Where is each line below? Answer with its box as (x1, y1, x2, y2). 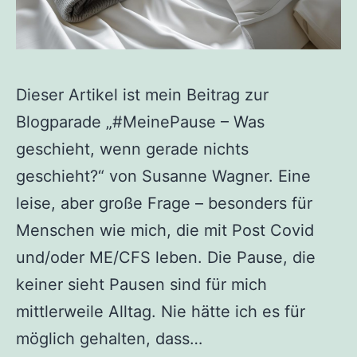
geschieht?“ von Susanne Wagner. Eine (16, 166, 311, 186)
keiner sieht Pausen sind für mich (16, 274, 267, 294)
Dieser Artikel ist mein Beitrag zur (16, 84, 269, 104)
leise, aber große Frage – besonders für (16, 193, 312, 213)
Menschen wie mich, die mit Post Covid (16, 220, 314, 240)
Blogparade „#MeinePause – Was (16, 112, 265, 131)
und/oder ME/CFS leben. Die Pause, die (16, 247, 316, 267)
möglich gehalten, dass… (16, 328, 202, 348)
